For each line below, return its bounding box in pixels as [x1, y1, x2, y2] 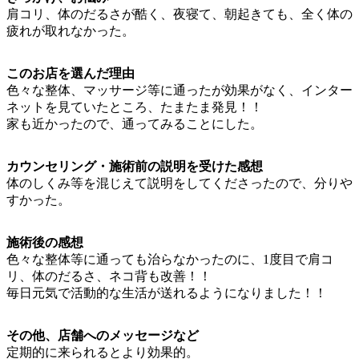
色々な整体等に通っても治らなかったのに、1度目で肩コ [6, 252, 333, 267]
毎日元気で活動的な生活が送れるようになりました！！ [6, 286, 327, 301]
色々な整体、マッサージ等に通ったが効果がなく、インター [6, 83, 353, 98]
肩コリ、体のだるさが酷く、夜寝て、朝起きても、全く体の [6, 7, 353, 22]
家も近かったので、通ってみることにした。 [6, 117, 263, 131]
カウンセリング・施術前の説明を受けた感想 [6, 159, 263, 174]
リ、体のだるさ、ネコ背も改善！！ [6, 269, 212, 284]
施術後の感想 [6, 236, 83, 250]
